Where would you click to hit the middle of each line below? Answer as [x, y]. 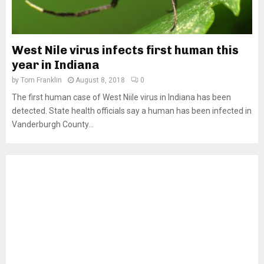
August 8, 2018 [100, 80]
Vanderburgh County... [53, 124]
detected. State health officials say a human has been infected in [132, 111]
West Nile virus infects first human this [125, 50]
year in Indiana [56, 65]
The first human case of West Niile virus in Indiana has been [121, 97]
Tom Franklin [41, 80]
